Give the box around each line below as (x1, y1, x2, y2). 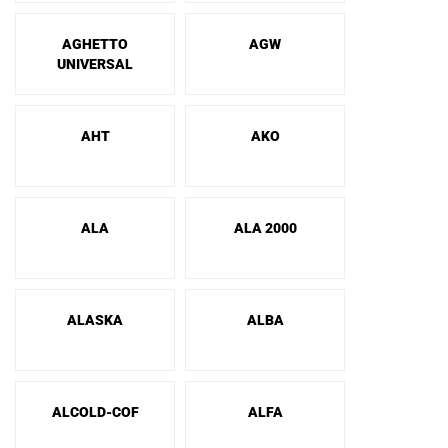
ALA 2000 (233, 220, 297, 236)
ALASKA (67, 312, 123, 328)
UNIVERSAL (57, 56, 133, 72)
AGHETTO (62, 36, 128, 52)
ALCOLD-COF (51, 404, 139, 420)
